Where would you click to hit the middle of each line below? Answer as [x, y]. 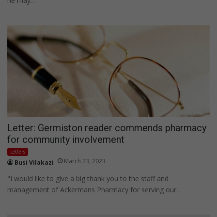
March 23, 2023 [85, 161]
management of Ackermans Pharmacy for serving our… [94, 189]
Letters [18, 151]
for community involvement [66, 139]
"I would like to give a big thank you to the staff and [88, 178]
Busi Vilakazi [34, 162]
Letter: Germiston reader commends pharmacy [107, 128]
